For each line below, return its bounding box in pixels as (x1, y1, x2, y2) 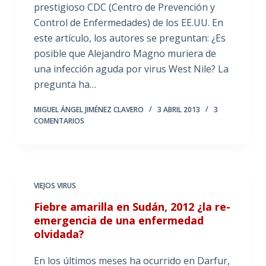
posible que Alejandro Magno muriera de (33, 46, 216, 60)
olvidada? (33, 226, 84, 241)
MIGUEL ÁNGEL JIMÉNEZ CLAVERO (33, 104, 144, 115)
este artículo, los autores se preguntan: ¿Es (33, 31, 226, 45)
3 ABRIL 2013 (157, 104, 200, 115)
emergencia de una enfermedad (33, 213, 204, 227)
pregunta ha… (33, 77, 96, 91)
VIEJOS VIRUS (33, 180, 76, 191)
